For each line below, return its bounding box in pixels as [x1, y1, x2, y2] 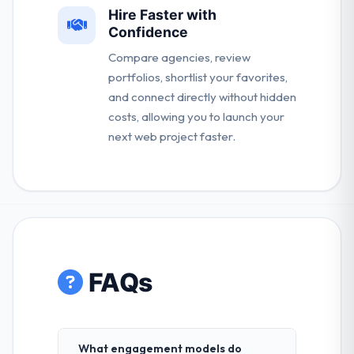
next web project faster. [108, 129, 235, 145]
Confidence [108, 24, 188, 41]
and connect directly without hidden [108, 89, 296, 105]
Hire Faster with [108, 6, 217, 24]
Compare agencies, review [108, 50, 250, 66]
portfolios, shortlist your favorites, [108, 70, 288, 85]
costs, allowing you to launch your [108, 109, 284, 125]
